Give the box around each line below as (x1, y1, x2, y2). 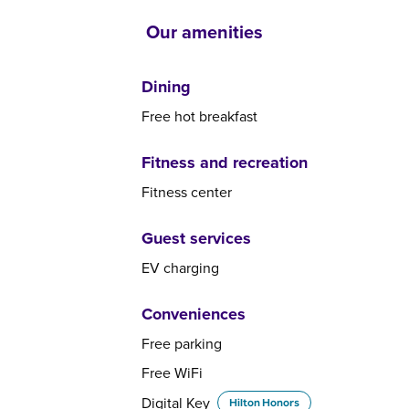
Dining (142, 75, 191, 99)
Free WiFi (142, 362, 203, 383)
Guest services (142, 226, 251, 250)
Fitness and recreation (142, 151, 308, 174)
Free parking (142, 333, 222, 353)
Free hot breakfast (142, 106, 257, 126)
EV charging (142, 257, 219, 278)
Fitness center (142, 182, 232, 202)
